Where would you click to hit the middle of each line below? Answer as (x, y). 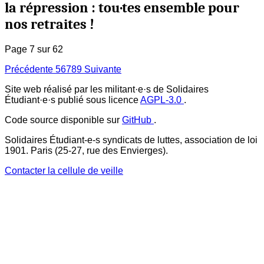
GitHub (138, 120)
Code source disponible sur (63, 120)
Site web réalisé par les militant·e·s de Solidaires (107, 90)
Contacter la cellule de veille (64, 171)
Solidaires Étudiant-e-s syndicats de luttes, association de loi (131, 140)
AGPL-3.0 (162, 100)
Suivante (102, 70)
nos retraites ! (49, 24)
